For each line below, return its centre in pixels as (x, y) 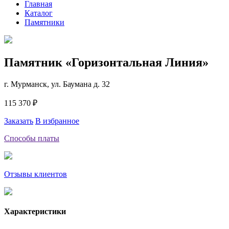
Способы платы (32, 138)
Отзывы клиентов (36, 174)
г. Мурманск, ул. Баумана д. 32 (57, 84)
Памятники (44, 22)
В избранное (57, 121)
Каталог (39, 13)
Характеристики (35, 211)
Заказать (19, 121)
